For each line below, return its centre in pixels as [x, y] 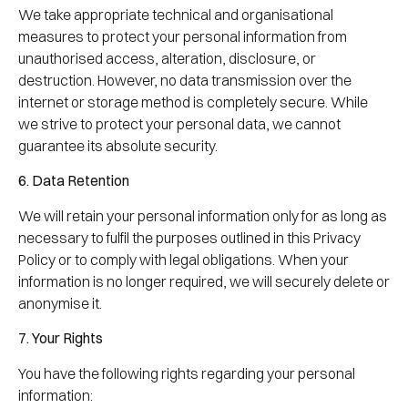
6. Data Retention [74, 181]
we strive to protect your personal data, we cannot [179, 124]
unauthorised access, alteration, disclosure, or [167, 58]
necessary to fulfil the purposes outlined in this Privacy [189, 237]
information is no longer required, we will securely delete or [204, 281]
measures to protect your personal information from [183, 36]
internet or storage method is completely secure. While [193, 102]
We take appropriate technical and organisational [176, 15]
